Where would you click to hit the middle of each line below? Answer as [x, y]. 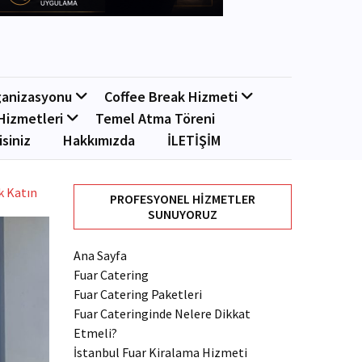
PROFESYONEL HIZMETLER [183, 199]
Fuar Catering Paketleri [138, 294]
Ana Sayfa [100, 255]
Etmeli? [95, 333]
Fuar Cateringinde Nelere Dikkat [162, 314]
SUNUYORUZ [183, 214]
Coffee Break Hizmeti [170, 97]
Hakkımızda [99, 140]
